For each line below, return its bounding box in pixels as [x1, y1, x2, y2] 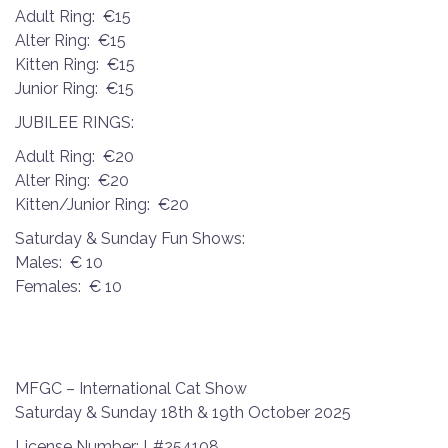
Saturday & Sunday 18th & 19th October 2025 [15, 402, 351, 422]
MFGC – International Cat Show [15, 378, 247, 398]
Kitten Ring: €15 [15, 54, 135, 74]
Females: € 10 [15, 276, 126, 296]
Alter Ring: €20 [15, 170, 129, 190]
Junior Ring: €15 [15, 78, 134, 98]
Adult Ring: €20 [15, 146, 134, 166]
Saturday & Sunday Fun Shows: [15, 228, 245, 248]
